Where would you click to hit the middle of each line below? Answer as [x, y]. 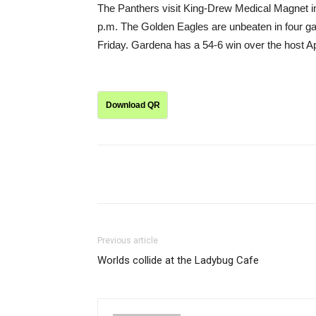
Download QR [133, 105]
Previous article [128, 241]
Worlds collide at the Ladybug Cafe [178, 260]
